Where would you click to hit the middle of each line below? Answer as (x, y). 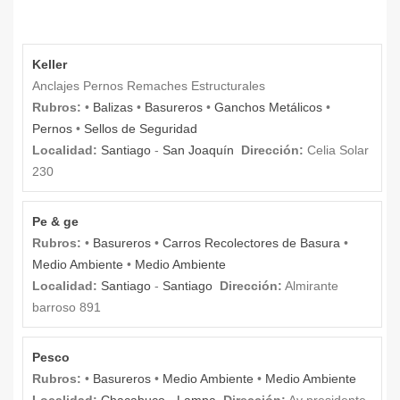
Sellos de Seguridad (141, 128)
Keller (50, 64)
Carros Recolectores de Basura (251, 242)
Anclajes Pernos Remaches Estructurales (149, 85)
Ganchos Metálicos (268, 107)
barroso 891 (67, 307)
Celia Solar (336, 150)
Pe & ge (55, 221)
